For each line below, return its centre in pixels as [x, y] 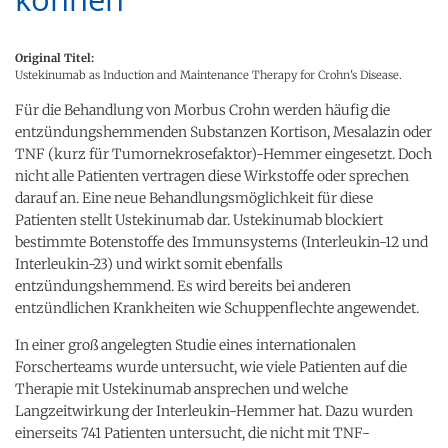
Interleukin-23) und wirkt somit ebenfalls [149, 263]
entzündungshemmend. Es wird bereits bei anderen [183, 285]
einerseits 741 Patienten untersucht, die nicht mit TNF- [192, 432]
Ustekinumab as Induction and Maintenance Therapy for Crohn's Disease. [208, 74]
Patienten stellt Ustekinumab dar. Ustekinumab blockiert [199, 219]
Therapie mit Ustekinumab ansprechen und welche [181, 388]
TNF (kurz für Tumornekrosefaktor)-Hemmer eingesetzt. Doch [223, 153]
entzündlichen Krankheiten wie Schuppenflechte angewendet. [217, 307]
